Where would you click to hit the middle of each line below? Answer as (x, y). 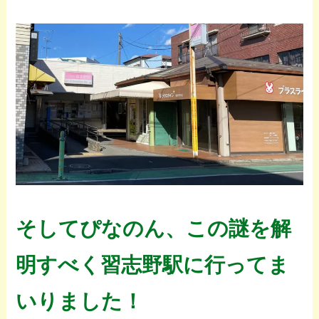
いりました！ (80, 301)
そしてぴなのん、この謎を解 (154, 228)
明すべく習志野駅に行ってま (153, 265)
